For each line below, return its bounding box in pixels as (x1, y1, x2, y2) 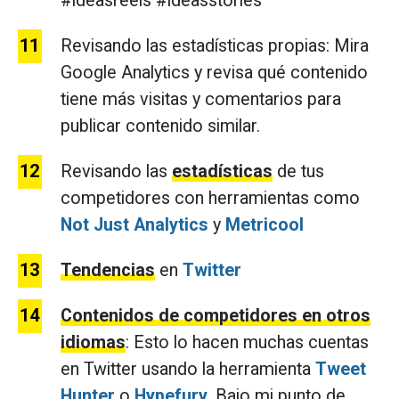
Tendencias (61, 260, 155, 281)
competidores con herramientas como (61, 188, 360, 209)
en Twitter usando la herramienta (61, 359, 315, 380)
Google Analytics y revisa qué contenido (61, 62, 368, 84)
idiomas (61, 332, 126, 354)
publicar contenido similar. (61, 116, 260, 137)
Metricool (225, 215, 304, 236)
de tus (273, 161, 324, 183)
